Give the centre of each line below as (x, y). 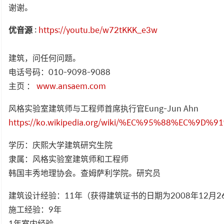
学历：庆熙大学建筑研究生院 (60, 144)
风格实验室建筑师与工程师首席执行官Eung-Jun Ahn (103, 108)
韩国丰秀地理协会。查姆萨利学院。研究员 (84, 172)
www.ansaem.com (71, 85)
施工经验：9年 (35, 209)
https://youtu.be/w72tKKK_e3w (98, 29)
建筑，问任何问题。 (44, 57)
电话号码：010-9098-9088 (59, 71)
